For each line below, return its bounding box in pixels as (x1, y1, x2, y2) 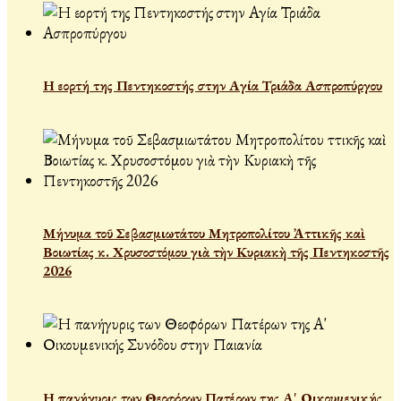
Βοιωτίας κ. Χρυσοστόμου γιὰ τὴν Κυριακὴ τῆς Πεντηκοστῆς (43, 243, 389, 261)
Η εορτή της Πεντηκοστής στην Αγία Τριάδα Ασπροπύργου (43, 76, 382, 96)
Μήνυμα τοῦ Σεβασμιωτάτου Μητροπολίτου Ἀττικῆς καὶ (43, 224, 365, 243)
